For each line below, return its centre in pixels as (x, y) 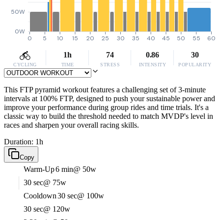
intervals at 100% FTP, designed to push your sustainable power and (110, 98)
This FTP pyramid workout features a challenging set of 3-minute (105, 90)
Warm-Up (39, 169)
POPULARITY (195, 65)
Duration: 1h (24, 142)
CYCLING (25, 65)
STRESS (110, 65)
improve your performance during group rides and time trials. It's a (106, 107)
